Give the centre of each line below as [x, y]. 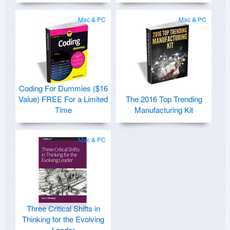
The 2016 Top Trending [164, 99]
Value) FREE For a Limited [63, 99]
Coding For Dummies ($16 [63, 88]
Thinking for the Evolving [63, 219]
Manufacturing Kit [164, 110]
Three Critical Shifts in [63, 208]
